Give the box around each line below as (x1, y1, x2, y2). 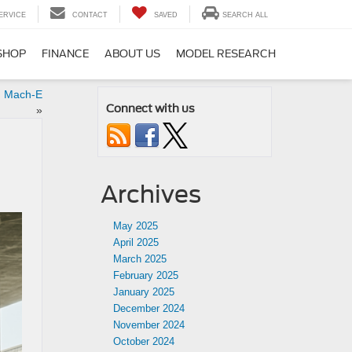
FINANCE (42, 48, 89, 60)
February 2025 (113, 269, 178, 281)
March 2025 (113, 253, 167, 265)
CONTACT (72, 11, 108, 20)
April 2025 (113, 236, 159, 248)
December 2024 (113, 302, 185, 314)
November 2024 (113, 319, 185, 331)
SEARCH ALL (222, 11, 268, 20)
